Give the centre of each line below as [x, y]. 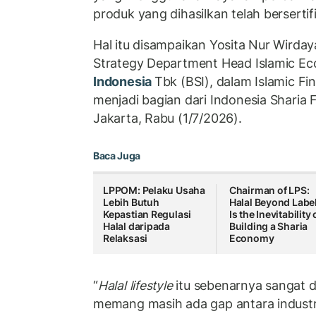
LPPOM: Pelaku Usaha [154, 190]
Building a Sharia [268, 226]
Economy [251, 238]
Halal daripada [137, 226]
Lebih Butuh [131, 202]
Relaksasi [126, 238]
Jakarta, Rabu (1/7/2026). [168, 118]
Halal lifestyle [135, 285]
